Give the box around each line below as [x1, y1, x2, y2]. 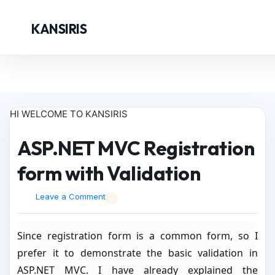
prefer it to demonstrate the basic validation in [17, 246, 258, 260]
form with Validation [17, 161, 201, 185]
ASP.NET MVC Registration [17, 136, 255, 160]
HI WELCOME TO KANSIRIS [10, 108, 128, 120]
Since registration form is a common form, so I [17, 229, 258, 242]
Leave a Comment [36, 192, 106, 201]
